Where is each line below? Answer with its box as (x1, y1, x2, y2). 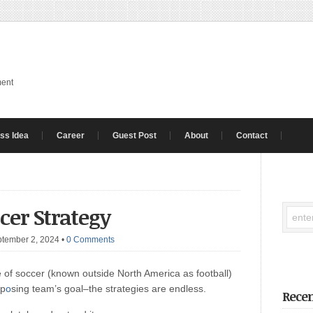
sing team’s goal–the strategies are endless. (11, 283, 206, 294)
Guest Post (112, 131, 156, 140)
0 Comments (66, 235, 115, 245)
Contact (236, 131, 268, 140)
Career (57, 131, 85, 140)
